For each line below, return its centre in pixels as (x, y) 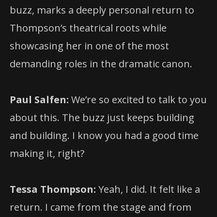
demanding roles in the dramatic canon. (101, 63)
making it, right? (47, 153)
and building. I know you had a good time (104, 135)
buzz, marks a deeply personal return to (102, 10)
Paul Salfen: (39, 99)
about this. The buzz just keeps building (102, 117)
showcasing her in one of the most (89, 46)
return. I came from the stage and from (101, 207)
